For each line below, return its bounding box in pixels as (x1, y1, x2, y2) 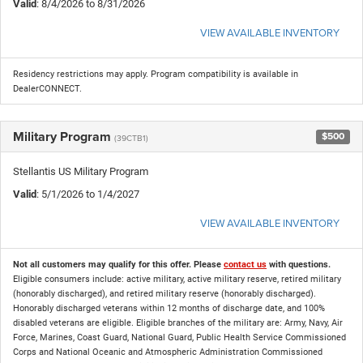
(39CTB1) (114, 131, 148, 143)
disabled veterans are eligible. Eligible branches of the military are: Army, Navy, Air (13, 317, 343, 328)
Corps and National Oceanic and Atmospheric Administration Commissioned (13, 346, 322, 357)
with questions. (267, 258, 331, 270)
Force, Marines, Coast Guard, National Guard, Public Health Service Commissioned (13, 331, 346, 343)
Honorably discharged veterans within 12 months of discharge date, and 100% (13, 302, 325, 314)
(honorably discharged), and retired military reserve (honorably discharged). (13, 288, 316, 299)
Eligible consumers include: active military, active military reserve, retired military (13, 273, 341, 284)
